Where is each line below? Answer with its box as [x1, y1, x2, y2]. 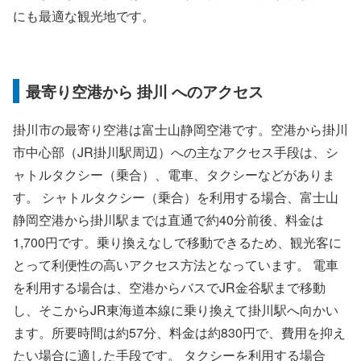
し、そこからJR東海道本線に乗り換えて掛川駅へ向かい [13, 300, 338, 319]
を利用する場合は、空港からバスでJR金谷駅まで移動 [13, 277, 326, 297]
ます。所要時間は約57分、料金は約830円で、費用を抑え [13, 322, 346, 342]
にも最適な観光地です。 [13, 6, 155, 25]
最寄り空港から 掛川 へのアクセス [26, 79, 263, 102]
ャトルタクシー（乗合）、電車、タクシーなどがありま [13, 164, 335, 184]
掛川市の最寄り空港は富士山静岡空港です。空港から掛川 [13, 119, 348, 139]
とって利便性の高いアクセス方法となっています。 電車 [13, 255, 338, 274]
